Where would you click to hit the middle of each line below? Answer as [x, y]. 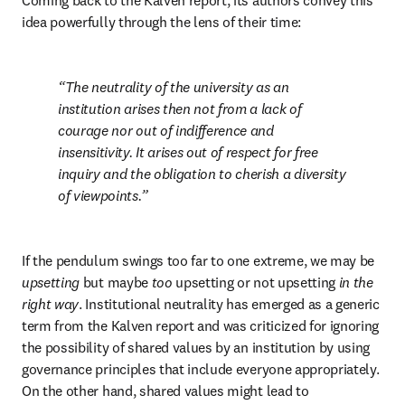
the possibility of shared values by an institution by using [196, 347]
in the [356, 282]
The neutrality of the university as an [177, 87]
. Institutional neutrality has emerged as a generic [229, 304]
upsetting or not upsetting [257, 282]
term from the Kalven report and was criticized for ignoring [201, 325]
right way [51, 304]
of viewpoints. [99, 195]
